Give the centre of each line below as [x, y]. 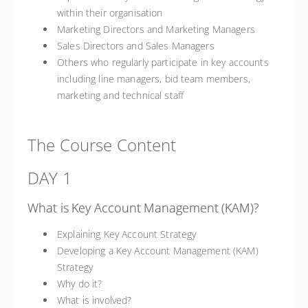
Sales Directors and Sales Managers [136, 46]
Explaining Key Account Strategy [127, 234]
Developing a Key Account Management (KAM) [158, 251]
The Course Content [102, 145]
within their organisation [110, 13]
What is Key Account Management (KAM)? [144, 208]
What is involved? [95, 300]
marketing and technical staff [121, 95]
